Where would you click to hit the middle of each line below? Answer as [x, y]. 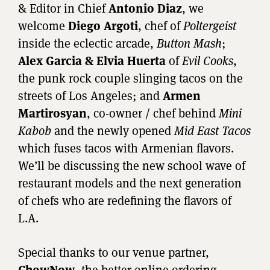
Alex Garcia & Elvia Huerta [93, 61]
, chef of [161, 26]
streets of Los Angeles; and [90, 96]
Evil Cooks [208, 61]
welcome [43, 26]
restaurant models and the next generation [130, 183]
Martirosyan [52, 113]
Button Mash [189, 43]
